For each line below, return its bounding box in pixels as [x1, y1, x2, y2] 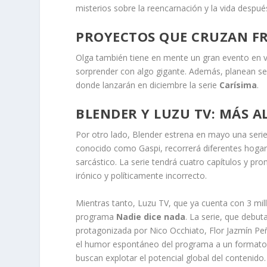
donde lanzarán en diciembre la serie [76, 79, 220, 91]
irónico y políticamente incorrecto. [76, 170, 207, 182]
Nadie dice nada [116, 210, 186, 222]
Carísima [219, 79, 257, 91]
